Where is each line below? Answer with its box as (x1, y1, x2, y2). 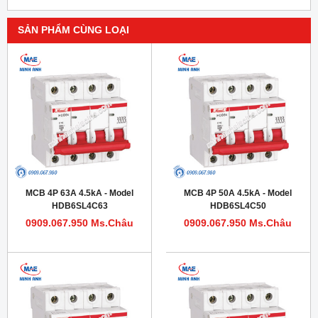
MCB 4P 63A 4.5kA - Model (26, 188, 133, 199)
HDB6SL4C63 (51, 201, 108, 212)
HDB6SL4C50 (209, 201, 266, 212)
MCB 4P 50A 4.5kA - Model (184, 188, 292, 199)
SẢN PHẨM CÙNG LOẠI (18, 25, 129, 36)
